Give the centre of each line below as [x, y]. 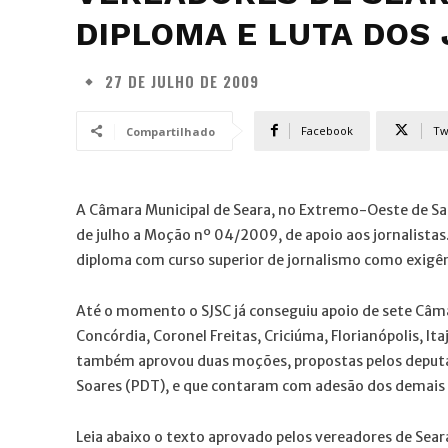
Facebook [327, 130]
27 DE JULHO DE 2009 [182, 81]
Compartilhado [170, 131]
